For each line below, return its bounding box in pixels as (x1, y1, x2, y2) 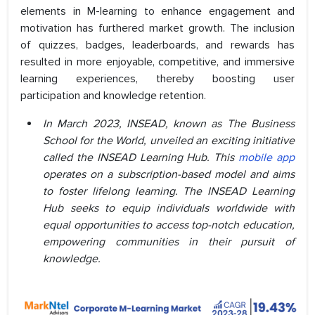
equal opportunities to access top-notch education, (43, 218, 295, 233)
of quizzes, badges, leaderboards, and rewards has (20, 38, 295, 53)
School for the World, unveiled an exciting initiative (43, 134, 295, 148)
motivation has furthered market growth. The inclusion (20, 21, 295, 36)
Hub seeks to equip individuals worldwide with (43, 201, 295, 216)
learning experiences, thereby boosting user (20, 72, 295, 86)
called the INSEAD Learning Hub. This (43, 150, 239, 165)
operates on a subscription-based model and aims (43, 167, 295, 182)
